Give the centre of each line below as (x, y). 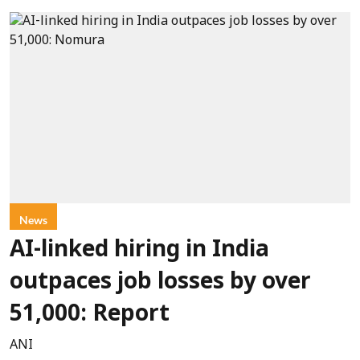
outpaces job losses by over (160, 283)
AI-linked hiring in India (139, 251)
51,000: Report (90, 315)
